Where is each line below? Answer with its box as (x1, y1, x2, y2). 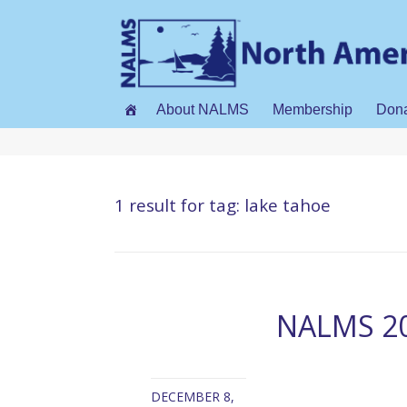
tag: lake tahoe (209, 193, 331, 216)
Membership (273, 102, 352, 118)
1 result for (114, 193, 209, 216)
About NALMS (156, 102, 249, 118)
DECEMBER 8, (151, 387, 234, 405)
